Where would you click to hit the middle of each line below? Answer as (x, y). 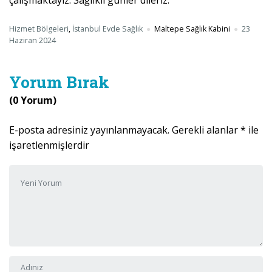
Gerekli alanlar (206, 130)
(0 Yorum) (33, 100)
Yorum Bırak (59, 82)
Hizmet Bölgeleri (39, 29)
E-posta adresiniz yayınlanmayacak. (89, 130)
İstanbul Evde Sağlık (107, 29)
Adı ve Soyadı (38, 263)
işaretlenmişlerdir (49, 145)
